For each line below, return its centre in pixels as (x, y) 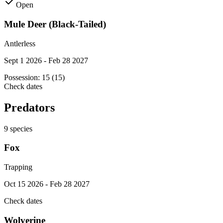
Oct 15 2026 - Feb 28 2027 (47, 184)
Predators (29, 107)
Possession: (23, 77)
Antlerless (20, 43)
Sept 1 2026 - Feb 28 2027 (46, 60)
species (20, 128)
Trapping (18, 167)
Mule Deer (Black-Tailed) (55, 24)
